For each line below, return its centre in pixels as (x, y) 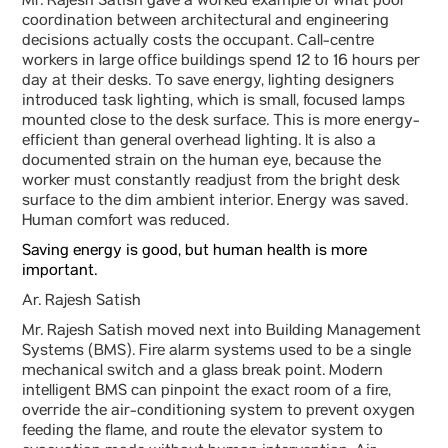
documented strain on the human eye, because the (201, 162)
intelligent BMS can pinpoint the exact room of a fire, (206, 392)
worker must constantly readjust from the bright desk (211, 182)
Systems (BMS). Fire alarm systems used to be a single (216, 352)
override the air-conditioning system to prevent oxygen (218, 412)
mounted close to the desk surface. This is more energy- (221, 122)
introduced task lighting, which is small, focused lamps (213, 102)
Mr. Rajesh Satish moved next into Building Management (221, 332)
